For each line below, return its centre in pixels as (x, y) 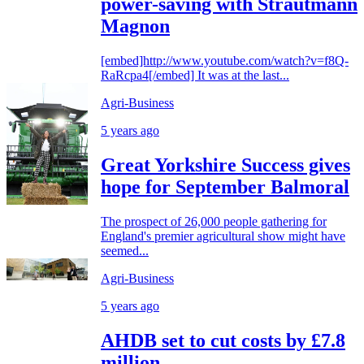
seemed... (125, 250)
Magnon (135, 26)
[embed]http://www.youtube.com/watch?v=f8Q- (225, 61)
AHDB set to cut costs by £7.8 (223, 340)
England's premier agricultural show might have (223, 236)
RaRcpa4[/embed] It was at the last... (195, 76)
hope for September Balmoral (225, 187)
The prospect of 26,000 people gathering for (214, 221)
